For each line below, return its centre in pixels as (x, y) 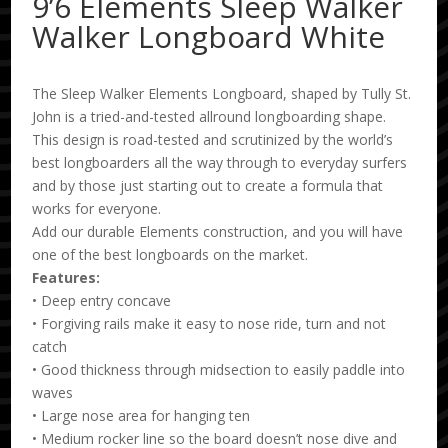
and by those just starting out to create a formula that (208, 186)
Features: (66, 278)
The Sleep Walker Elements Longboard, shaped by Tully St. (222, 94)
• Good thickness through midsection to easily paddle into (219, 370)
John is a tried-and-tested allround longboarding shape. (209, 117)
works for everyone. (97, 209)
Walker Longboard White (209, 37)
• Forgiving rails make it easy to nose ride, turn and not (209, 324)
